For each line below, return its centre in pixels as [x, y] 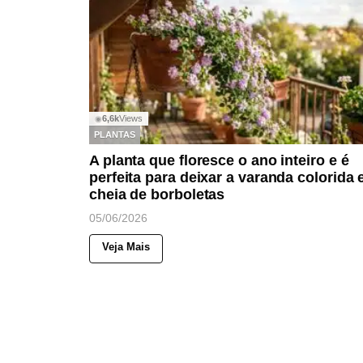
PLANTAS [115, 134]
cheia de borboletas [157, 195]
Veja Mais [126, 247]
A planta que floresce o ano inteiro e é [219, 161]
